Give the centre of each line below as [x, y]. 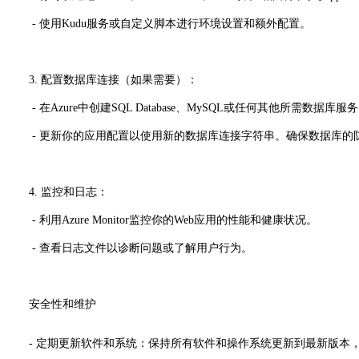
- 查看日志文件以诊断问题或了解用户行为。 [129, 248]
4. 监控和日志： [57, 192]
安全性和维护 [51, 304]
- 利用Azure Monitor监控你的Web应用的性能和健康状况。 [162, 220]
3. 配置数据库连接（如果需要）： [102, 79]
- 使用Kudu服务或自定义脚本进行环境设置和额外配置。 [159, 23]
